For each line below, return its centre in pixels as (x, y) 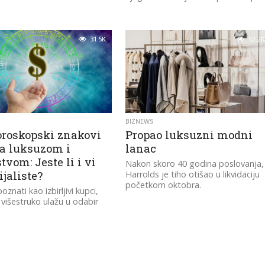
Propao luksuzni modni (189, 135)
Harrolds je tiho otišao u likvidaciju (193, 174)
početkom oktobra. (164, 185)
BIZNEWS (140, 122)
